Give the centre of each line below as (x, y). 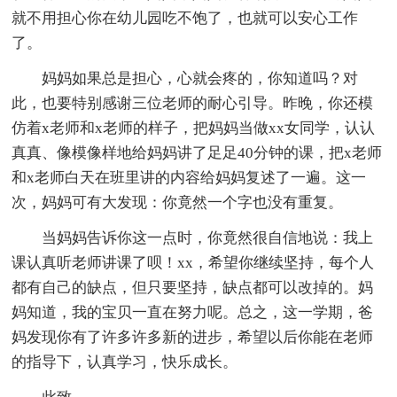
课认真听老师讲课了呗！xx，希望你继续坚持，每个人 (193, 262)
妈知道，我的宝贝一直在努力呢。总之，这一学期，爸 (193, 312)
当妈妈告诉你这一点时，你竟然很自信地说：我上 (208, 237)
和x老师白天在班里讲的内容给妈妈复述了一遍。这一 (189, 177)
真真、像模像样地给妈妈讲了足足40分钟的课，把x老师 (197, 152)
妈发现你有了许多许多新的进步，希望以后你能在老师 (193, 337)
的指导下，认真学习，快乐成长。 (125, 362)
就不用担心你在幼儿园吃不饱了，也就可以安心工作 (185, 18)
